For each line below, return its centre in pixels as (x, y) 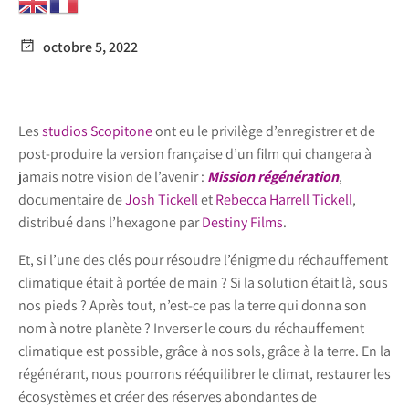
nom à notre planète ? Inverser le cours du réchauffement (191, 329)
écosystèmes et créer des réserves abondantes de (168, 397)
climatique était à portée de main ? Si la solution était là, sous (203, 283)
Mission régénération (273, 177)
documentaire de (72, 200)
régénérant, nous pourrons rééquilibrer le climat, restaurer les (204, 374)
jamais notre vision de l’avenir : (113, 177)
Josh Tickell (162, 200)
